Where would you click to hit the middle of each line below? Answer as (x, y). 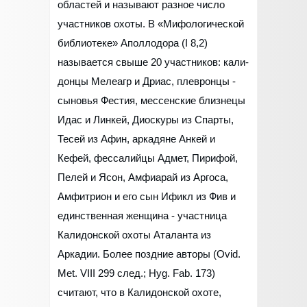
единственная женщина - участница (142, 216)
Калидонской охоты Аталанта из (134, 235)
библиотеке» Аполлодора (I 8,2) (133, 43)
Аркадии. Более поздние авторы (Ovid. (149, 254)
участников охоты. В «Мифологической (151, 24)
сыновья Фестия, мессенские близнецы (151, 101)
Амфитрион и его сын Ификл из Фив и (147, 197)
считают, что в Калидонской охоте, (139, 293)
